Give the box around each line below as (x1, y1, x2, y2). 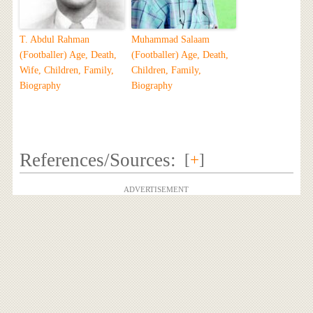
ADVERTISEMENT (124, 185, 189, 194)
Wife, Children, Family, (19, 65, 114, 76)
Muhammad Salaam (131, 34, 210, 45)
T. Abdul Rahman (19, 34, 89, 45)
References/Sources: (19, 150, 176, 171)
